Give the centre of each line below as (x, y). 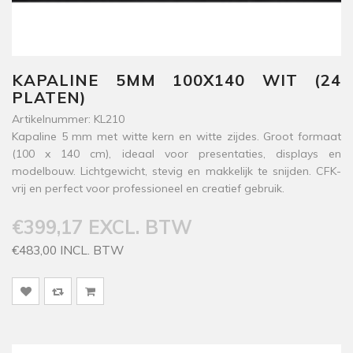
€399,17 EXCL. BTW (102, 227)
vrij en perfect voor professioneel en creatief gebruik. (148, 188)
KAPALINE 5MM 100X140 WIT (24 (176, 80)
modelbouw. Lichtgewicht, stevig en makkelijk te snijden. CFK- (176, 171)
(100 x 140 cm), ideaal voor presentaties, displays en (176, 154)
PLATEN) (49, 97)
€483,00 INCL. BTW (68, 250)
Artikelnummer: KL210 (68, 119)
